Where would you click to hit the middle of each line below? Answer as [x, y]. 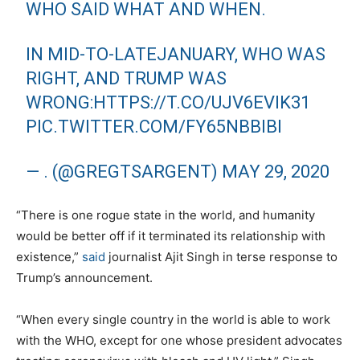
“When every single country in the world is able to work [173, 319]
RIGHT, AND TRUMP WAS [127, 78]
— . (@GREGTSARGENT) [124, 171]
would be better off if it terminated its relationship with [171, 235]
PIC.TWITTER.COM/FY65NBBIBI [154, 126]
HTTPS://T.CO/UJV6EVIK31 [202, 102]
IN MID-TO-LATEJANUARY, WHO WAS [176, 54]
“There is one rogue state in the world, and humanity [166, 215]
